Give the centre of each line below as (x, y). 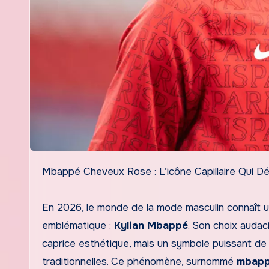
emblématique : (78, 225)
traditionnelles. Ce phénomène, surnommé (139, 261)
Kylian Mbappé (151, 225)
